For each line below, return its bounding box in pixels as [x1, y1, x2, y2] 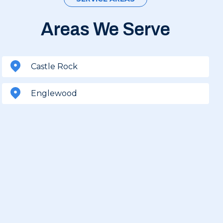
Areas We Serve [41, 19, 170, 39]
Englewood [31, 89, 77, 98]
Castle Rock [31, 62, 78, 71]
